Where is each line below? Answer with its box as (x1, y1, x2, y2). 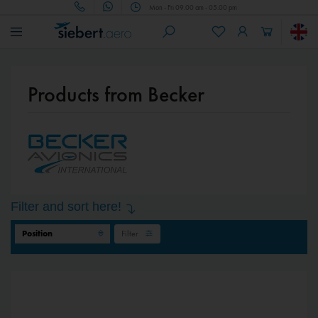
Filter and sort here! (11, 199, 121, 214)
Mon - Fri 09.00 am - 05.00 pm (149, 2, 238, 12)
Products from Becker (28, 81, 204, 108)
